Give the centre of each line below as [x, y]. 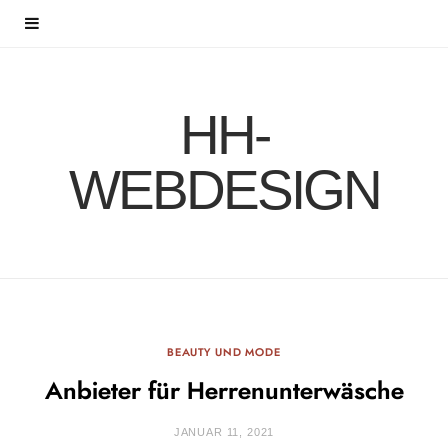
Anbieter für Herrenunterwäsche [224, 392]
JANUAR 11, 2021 [224, 432]
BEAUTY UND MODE [224, 352]
